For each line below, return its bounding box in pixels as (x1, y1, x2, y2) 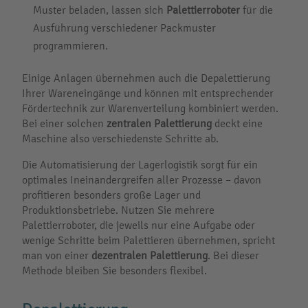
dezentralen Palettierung (91, 248, 208, 262)
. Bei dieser (208, 248, 259, 262)
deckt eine (212, 116, 263, 130)
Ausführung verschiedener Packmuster (33, 21, 216, 34)
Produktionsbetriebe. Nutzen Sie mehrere (22, 203, 214, 217)
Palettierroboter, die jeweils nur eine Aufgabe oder (22, 218, 255, 232)
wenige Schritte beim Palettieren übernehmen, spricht (22, 233, 275, 247)
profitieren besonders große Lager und (22, 188, 201, 201)
